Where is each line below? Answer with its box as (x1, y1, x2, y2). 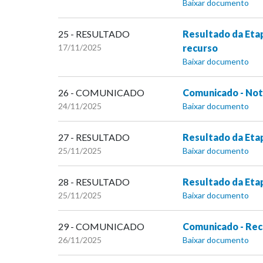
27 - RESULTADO (58, 131, 130, 143)
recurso (182, 42, 218, 54)
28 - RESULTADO (58, 176, 130, 188)
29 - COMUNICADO (58, 221, 144, 232)
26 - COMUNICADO (58, 87, 144, 99)
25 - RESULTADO (58, 28, 130, 40)
